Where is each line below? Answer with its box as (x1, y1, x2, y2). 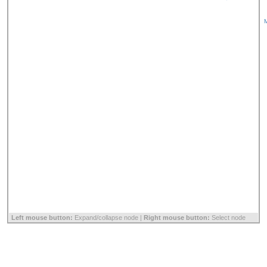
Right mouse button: (144, 214, 210, 221)
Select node (210, 214, 246, 221)
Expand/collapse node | (73, 214, 144, 221)
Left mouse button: (11, 214, 73, 221)
